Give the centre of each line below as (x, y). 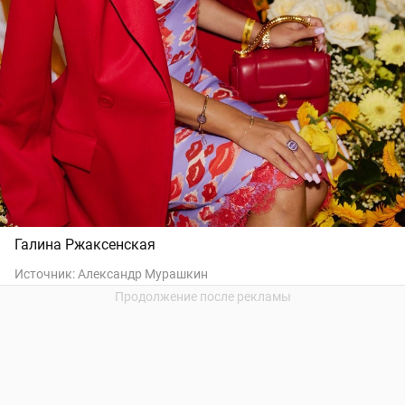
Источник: (46, 274)
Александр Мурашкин (143, 274)
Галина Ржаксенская (85, 245)
